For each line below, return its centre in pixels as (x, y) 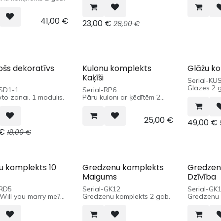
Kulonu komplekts (117, 68)
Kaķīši (93, 77)
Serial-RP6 (100, 90)
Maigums (100, 177)
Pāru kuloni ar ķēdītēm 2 (122, 97)
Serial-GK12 (102, 189)
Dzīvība (202, 177)
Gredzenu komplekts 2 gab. (127, 196)
